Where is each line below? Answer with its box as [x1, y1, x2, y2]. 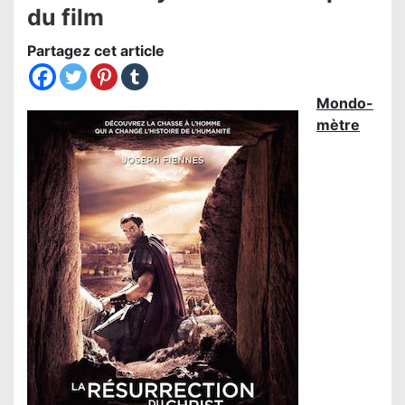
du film [27, 4, 104, 32]
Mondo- [316, 94, 373, 113]
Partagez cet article [27, 42, 165, 61]
